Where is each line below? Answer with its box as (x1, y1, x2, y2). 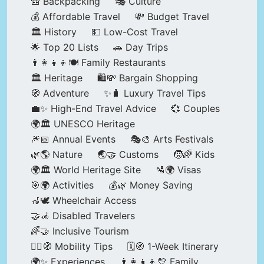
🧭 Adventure (31, 87, 89, 100)
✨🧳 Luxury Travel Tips (104, 87, 206, 100)
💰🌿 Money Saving (108, 179, 193, 192)
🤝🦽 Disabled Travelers (31, 210, 135, 222)
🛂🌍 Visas (156, 164, 201, 176)
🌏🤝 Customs (97, 148, 159, 161)
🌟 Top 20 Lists (31, 41, 98, 54)
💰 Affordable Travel (31, 11, 120, 23)
